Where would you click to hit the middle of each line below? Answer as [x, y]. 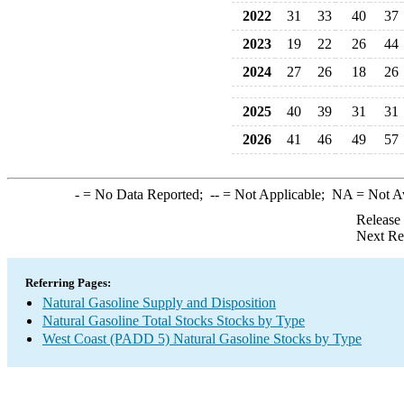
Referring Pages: [68, 283]
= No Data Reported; [144, 194]
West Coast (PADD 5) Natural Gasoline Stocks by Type [202, 339]
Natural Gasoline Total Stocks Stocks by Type [174, 321]
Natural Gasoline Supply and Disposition [159, 303]
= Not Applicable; [275, 194]
